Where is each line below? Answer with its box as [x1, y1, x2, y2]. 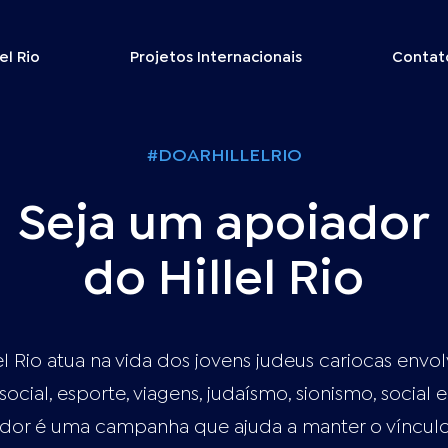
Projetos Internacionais [130, 52, 302, 64]
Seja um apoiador [17, 205, 429, 247]
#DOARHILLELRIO [146, 149, 302, 164]
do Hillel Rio [82, 260, 364, 302]
